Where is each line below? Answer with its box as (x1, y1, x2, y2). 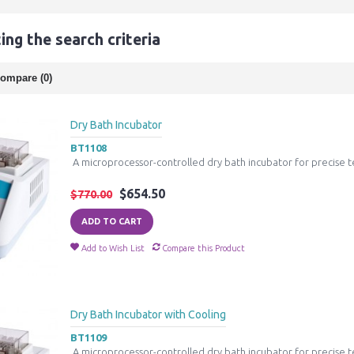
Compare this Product (162, 243, 245, 253)
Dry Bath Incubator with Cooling (70, 307, 226, 321)
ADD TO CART (81, 216, 142, 226)
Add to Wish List (81, 243, 145, 253)
